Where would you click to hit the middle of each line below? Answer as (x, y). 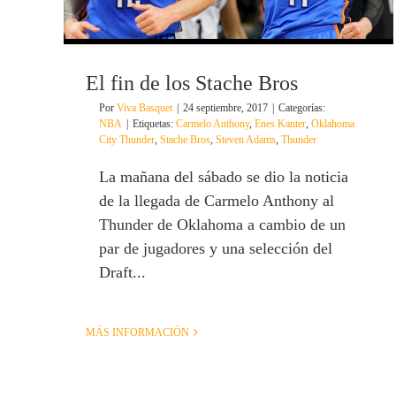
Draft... (122, 273)
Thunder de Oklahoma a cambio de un (222, 225)
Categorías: (302, 108)
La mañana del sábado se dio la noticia (224, 177)
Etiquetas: (154, 124)
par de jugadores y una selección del (216, 249)
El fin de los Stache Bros (192, 84)
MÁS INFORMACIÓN (137, 333)
